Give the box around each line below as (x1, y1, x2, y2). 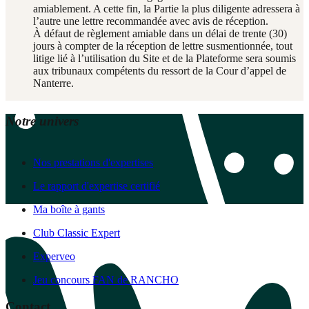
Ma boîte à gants (33, 203, 105, 216)
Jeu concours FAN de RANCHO (33, 274, 179, 286)
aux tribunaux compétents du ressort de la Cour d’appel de (33, 64, 286, 77)
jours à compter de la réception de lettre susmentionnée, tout (33, 39, 292, 52)
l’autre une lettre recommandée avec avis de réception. (33, 14, 268, 27)
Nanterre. (33, 77, 74, 89)
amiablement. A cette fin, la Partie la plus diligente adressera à (33, 2, 300, 14)
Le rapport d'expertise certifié (33, 180, 160, 192)
